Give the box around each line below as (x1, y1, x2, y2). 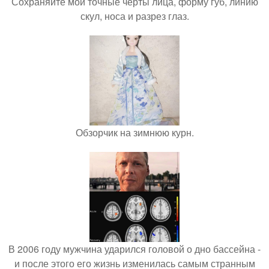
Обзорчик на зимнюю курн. (75, 125, 194, 139)
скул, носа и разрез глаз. (80, 8, 189, 23)
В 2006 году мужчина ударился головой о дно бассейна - (8, 241, 261, 256)
